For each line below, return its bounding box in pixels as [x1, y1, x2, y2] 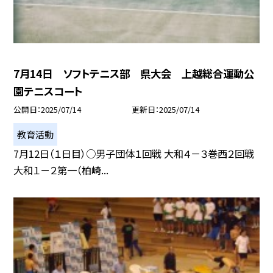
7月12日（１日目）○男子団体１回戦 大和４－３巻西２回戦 [13, 146, 255, 161]
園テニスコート [13, 83, 83, 99]
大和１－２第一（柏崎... [13, 162, 109, 177]
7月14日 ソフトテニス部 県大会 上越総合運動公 [13, 65, 255, 81]
